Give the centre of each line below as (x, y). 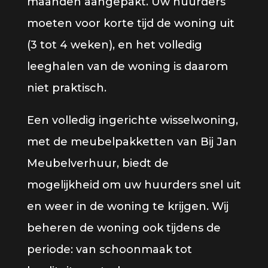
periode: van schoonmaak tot (109, 249)
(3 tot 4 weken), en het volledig (114, 45)
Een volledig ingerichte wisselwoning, (132, 120)
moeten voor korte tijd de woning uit (130, 23)
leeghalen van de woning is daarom (127, 66)
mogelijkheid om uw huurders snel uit (134, 185)
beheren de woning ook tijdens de (124, 228)
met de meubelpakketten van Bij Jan (132, 142)
